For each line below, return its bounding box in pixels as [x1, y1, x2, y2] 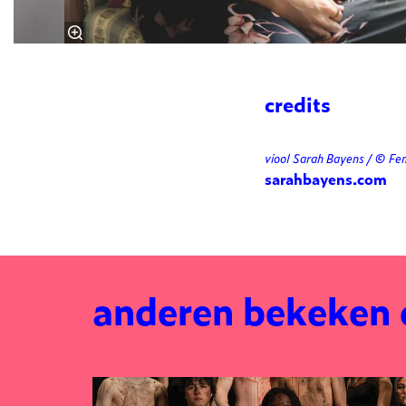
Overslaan [92, 356, 169, 381]
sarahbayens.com [265, 168, 387, 190]
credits [265, 89, 331, 120]
